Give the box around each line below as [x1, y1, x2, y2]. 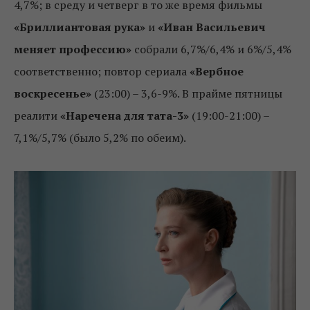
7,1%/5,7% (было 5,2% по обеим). [14, 129, 186, 145]
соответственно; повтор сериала [14, 63, 190, 79]
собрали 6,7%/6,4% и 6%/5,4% [131, 41, 291, 57]
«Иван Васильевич [158, 19, 266, 35]
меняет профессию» [14, 41, 131, 57]
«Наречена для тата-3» [60, 107, 192, 123]
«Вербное [190, 63, 244, 79]
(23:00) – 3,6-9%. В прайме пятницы [94, 85, 282, 101]
